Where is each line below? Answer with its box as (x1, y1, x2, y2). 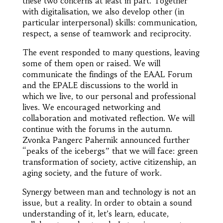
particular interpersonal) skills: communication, (22, 17, 197, 28)
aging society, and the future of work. (22, 168, 162, 178)
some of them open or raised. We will (22, 58, 160, 69)
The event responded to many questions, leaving (22, 47, 200, 58)
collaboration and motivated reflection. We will (22, 113, 195, 123)
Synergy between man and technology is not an (22, 187, 196, 197)
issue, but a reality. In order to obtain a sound (22, 198, 192, 208)
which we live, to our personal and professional (22, 91, 196, 102)
